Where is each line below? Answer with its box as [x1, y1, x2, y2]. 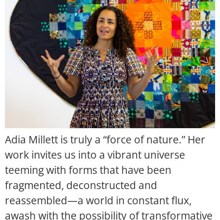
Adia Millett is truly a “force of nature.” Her [5, 133, 205, 147]
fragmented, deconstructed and [5, 178, 157, 192]
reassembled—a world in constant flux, [5, 193, 192, 208]
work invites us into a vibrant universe [5, 148, 185, 162]
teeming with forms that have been [5, 163, 171, 177]
